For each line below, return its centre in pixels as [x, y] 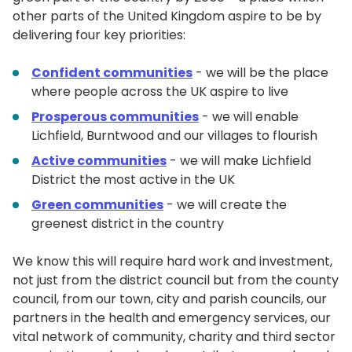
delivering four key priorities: [99, 35]
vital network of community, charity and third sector [174, 337]
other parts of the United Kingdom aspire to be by [167, 16]
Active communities [99, 161]
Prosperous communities [115, 117]
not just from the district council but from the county [176, 280]
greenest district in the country [128, 224]
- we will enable [249, 117]
